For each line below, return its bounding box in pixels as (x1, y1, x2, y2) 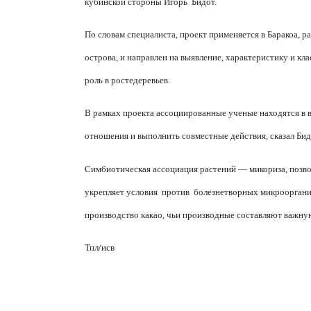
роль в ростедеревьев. (85, 75, 170, 86)
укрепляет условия (85, 186, 158, 197)
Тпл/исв (85, 242, 115, 253)
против (162, 186, 190, 197)
